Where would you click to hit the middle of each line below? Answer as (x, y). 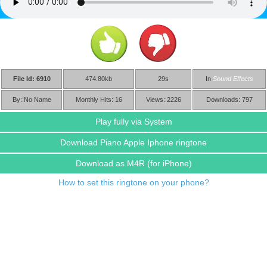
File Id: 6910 (32, 78)
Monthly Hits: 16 (99, 99)
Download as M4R (111, 163)
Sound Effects (233, 78)
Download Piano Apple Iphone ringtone (133, 142)
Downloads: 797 (229, 99)
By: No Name (32, 99)
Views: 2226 (163, 99)
